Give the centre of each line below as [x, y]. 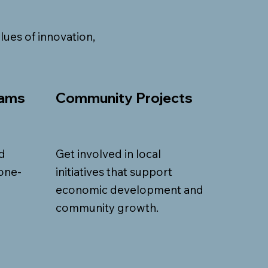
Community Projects [124, 98]
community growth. [107, 208]
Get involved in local [109, 154]
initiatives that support [114, 172]
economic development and [130, 190]
